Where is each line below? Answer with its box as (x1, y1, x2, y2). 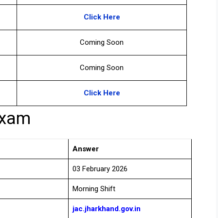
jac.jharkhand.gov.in (73, 204, 141, 214)
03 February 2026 (73, 164, 127, 174)
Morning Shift (73, 184, 115, 194)
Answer (73, 145, 99, 154)
